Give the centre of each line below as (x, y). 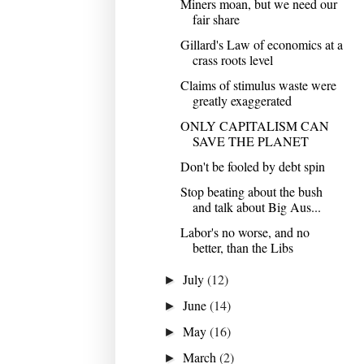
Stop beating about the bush (251, 191)
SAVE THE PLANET (250, 141)
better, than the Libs (243, 247)
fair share (216, 19)
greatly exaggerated (242, 100)
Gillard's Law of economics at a (261, 44)
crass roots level (232, 59)
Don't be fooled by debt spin (252, 166)
